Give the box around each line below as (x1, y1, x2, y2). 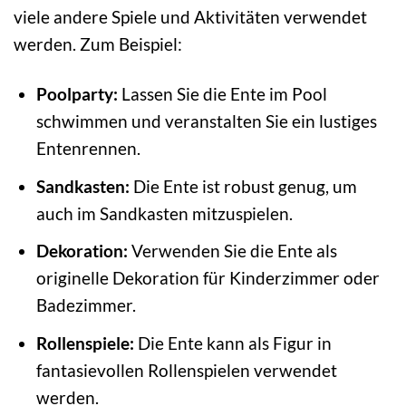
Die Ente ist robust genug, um (129, 175, 357, 197)
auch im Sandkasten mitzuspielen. (35, 202, 293, 224)
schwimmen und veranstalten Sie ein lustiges (35, 110, 377, 131)
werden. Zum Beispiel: (14, 34, 182, 55)
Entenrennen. (35, 137, 140, 159)
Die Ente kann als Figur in (133, 332, 332, 353)
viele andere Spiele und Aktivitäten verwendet (14, 6, 367, 28)
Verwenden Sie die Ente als (127, 240, 337, 262)
